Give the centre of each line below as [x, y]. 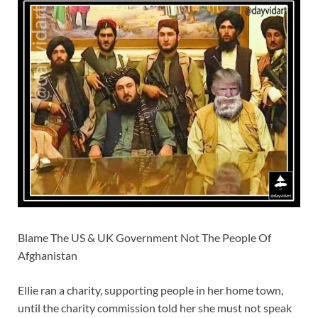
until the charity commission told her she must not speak [155, 308]
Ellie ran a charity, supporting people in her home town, [150, 290]
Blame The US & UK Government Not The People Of [144, 238]
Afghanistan [48, 256]
